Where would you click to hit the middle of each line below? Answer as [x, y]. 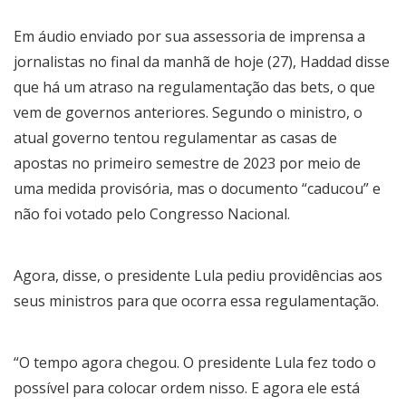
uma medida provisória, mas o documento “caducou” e [197, 188]
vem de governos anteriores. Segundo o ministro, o [188, 112]
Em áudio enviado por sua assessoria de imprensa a [189, 36]
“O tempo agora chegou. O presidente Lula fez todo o [195, 362]
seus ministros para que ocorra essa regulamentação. [196, 300]
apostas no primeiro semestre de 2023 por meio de [187, 163]
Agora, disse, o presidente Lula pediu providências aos [198, 275]
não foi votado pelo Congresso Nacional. [152, 213]
